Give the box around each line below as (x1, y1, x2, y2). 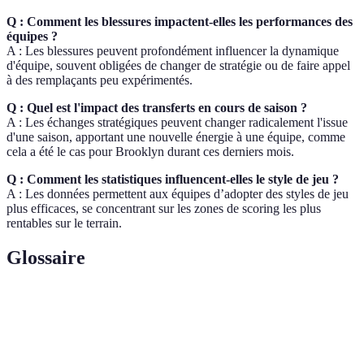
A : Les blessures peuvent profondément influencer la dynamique (6, 43, 339, 58)
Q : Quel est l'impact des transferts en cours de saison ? (6, 100, 307, 115)
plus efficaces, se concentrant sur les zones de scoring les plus (6, 201, 321, 215)
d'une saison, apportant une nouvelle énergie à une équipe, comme (6, 129, 345, 144)
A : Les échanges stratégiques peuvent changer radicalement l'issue (6, 115, 348, 129)
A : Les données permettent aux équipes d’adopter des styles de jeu (6, 186, 349, 201)
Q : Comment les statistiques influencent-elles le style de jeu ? (6, 171, 339, 186)
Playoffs (20, 347, 60, 360)
